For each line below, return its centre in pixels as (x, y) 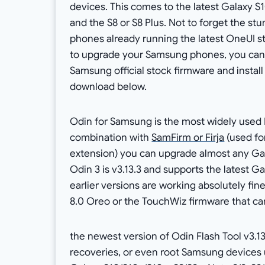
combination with (111, 138)
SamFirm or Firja (188, 138)
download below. (109, 87)
